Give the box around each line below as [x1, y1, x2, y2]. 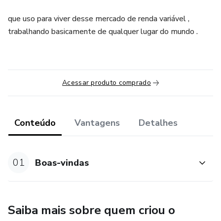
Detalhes [139, 117, 178, 129]
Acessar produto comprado [62, 78, 151, 87]
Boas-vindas [35, 156, 89, 169]
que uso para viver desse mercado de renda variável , [8, 13, 189, 24]
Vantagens [74, 117, 120, 129]
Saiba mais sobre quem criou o [8, 202, 175, 219]
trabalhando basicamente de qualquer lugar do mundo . [8, 26, 198, 37]
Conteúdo [14, 117, 56, 129]
